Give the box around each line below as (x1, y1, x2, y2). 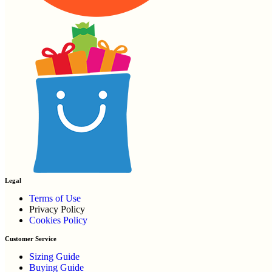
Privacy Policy (29, 203, 85, 214)
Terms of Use (29, 192, 81, 203)
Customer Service (5, 234, 56, 242)
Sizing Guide (29, 251, 80, 262)
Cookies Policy (29, 214, 87, 225)
